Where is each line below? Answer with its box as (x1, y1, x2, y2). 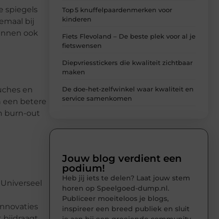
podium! (62, 162, 105, 175)
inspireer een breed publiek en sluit (62, 204, 190, 214)
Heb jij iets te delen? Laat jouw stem (62, 174, 190, 183)
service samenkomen (62, 94, 132, 103)
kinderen (62, 15, 91, 23)
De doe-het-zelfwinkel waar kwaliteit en (62, 85, 194, 93)
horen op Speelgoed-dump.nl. (62, 184, 169, 193)
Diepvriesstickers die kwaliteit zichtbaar (62, 59, 193, 67)
